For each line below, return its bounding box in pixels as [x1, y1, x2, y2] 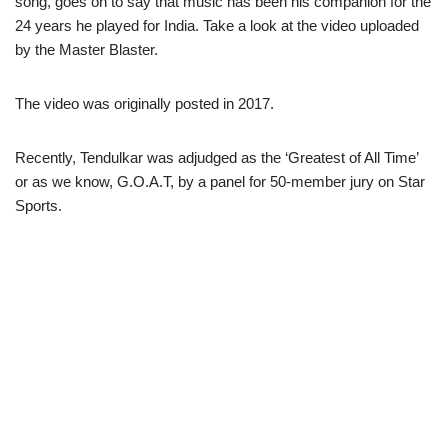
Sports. [15, 197, 62, 214]
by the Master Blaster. [15, 41, 158, 58]
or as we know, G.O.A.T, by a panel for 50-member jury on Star [15, 173, 425, 190]
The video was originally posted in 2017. [15, 95, 274, 112]
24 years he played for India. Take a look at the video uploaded [15, 17, 419, 34]
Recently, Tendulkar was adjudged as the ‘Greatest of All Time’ [15, 149, 418, 166]
